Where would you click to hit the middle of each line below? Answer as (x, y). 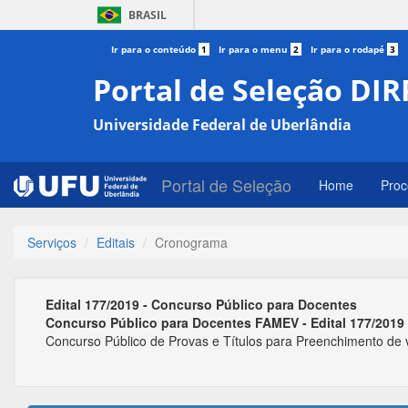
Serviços (52, 242)
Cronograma (191, 242)
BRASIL (148, 15)
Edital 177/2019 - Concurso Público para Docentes (201, 304)
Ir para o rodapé (349, 49)
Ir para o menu (255, 49)
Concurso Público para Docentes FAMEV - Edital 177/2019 (225, 322)
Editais (116, 242)
